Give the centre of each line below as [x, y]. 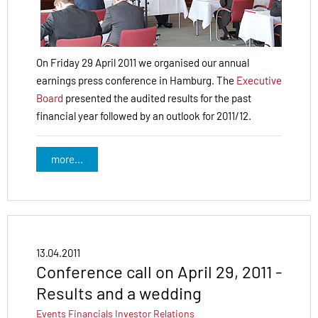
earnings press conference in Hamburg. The [136, 80]
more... [67, 159]
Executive [259, 80]
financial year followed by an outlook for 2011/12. [144, 115]
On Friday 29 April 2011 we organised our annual [143, 62]
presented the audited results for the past [157, 98]
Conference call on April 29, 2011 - [159, 271]
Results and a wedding [119, 292]
